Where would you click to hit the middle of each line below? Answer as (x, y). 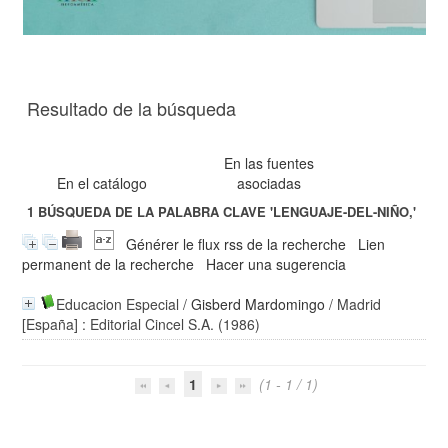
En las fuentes (269, 163)
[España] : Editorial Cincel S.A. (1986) (141, 324)
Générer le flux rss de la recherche (236, 244)
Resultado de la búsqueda (132, 108)
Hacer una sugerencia (276, 264)
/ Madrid (353, 304)
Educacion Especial (118, 304)
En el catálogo (102, 183)
